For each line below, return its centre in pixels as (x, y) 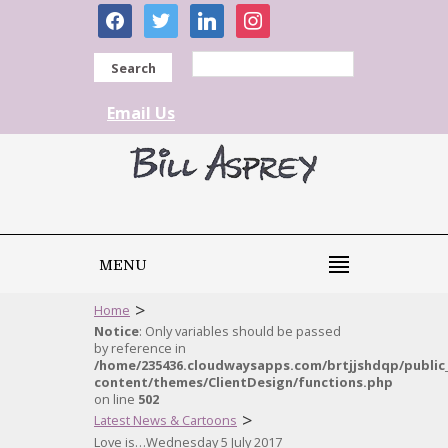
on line (116, 399)
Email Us (141, 113)
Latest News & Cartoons (165, 420)
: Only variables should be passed (240, 331)
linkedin (218, 14)
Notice (116, 331)
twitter (168, 14)
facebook (132, 14)
